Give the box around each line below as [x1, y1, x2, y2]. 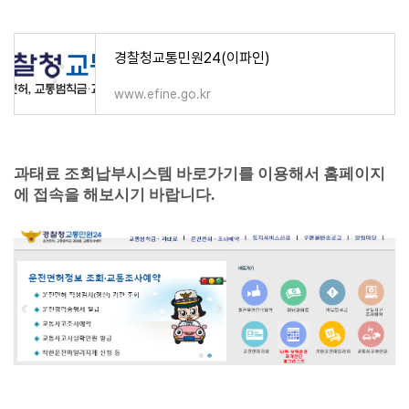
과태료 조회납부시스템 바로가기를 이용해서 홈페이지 [14, 165, 385, 183]
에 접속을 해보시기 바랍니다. [14, 186, 215, 204]
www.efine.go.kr [114, 87, 211, 101]
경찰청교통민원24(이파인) [114, 49, 270, 67]
